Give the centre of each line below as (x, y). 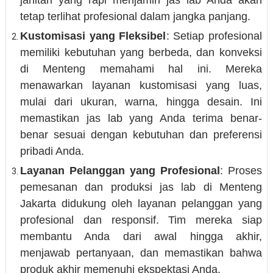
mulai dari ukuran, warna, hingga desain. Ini (141, 102)
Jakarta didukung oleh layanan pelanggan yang (141, 204)
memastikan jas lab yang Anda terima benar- (141, 118)
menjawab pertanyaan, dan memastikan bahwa (141, 253)
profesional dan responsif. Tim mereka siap (141, 220)
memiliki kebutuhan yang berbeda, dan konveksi (141, 52)
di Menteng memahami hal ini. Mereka (141, 69)
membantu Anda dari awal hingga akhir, (141, 236)
